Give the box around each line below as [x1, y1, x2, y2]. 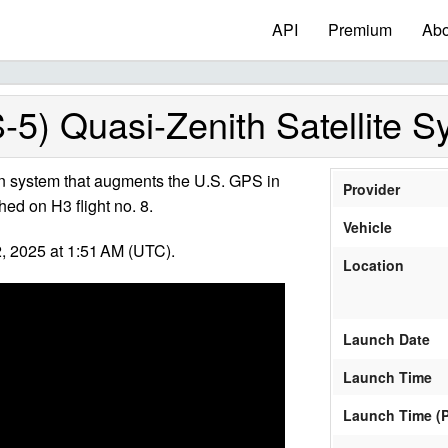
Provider [343, 179, 401, 200]
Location [343, 255, 405, 276]
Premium [328, 18, 392, 41]
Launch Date [343, 329, 431, 350]
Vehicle [343, 217, 393, 238]
